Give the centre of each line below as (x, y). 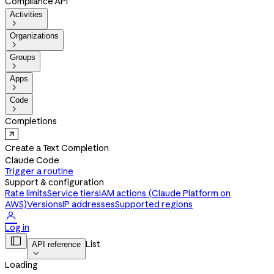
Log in (17, 228)
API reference (56, 244)
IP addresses (89, 204)
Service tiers (73, 193)
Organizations (34, 36)
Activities (26, 14)
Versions (45, 204)
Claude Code (32, 160)
